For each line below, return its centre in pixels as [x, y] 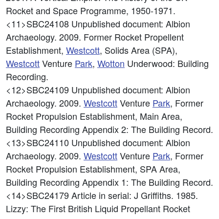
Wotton [111, 63]
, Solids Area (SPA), [139, 50]
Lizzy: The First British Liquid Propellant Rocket [98, 208]
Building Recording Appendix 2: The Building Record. [109, 129]
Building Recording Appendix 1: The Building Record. [109, 182]
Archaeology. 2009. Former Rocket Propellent [95, 37]
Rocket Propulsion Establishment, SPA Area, [93, 169]
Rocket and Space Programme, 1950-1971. [91, 10]
